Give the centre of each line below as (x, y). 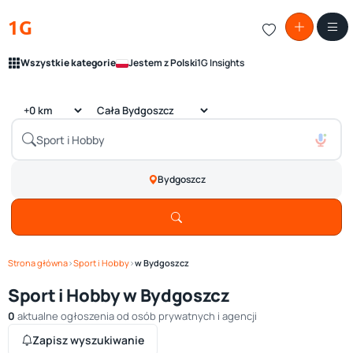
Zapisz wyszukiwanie (88, 340)
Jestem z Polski (163, 63)
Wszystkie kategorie (68, 63)
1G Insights (221, 63)
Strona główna (38, 263)
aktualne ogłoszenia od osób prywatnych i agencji (136, 316)
